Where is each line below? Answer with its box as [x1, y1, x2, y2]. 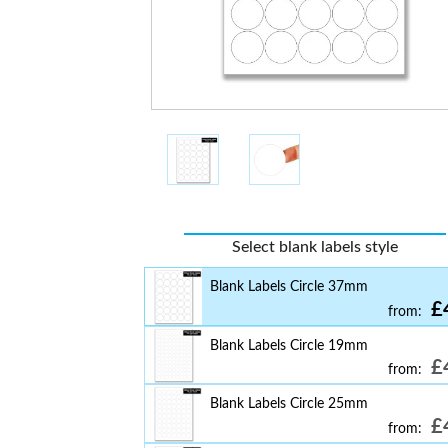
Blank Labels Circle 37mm [209, 279, 368, 294]
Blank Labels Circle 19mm [209, 337, 368, 353]
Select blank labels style [231, 239, 398, 255]
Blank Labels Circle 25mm [209, 396, 368, 411]
